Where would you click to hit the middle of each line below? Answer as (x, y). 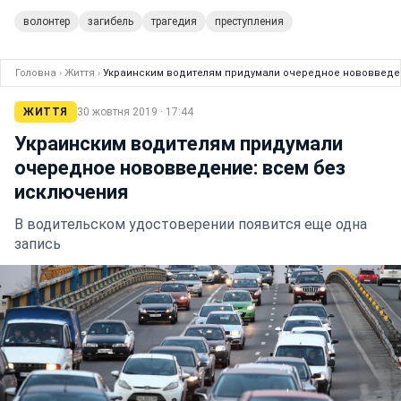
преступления (249, 21)
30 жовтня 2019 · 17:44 (135, 111)
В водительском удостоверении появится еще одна (191, 224)
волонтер (47, 21)
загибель (111, 21)
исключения (72, 192)
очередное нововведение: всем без (180, 167)
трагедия (174, 21)
